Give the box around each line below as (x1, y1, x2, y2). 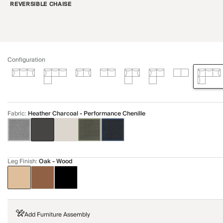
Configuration (7, 55, 45, 65)
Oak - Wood (39, 156, 73, 167)
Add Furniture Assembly (24, 210, 90, 220)
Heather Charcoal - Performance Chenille (28, 109, 145, 119)
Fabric (7, 109, 25, 119)
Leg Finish (7, 156, 36, 167)
